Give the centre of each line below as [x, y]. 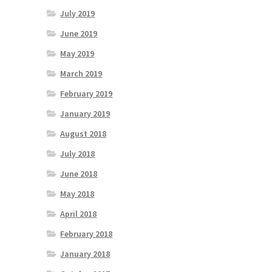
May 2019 [77, 54]
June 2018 [79, 174]
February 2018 [87, 234]
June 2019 [79, 34]
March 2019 [81, 74]
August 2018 [83, 134]
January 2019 [85, 114]
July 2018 [78, 154]
